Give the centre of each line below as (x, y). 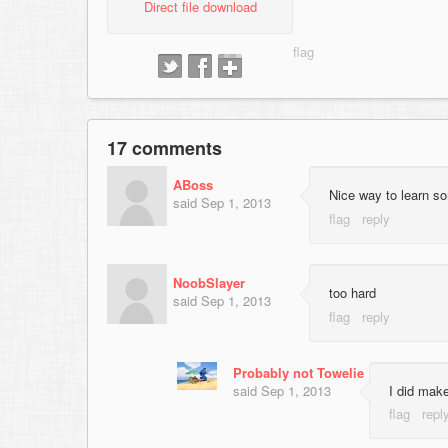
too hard (352, 292)
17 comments (164, 148)
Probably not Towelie (298, 372)
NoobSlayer (209, 282)
